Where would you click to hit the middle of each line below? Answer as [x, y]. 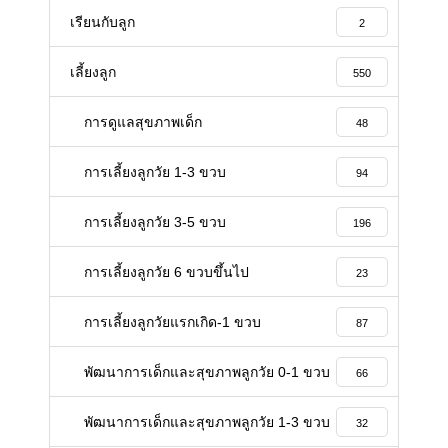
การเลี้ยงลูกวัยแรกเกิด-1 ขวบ [172, 321]
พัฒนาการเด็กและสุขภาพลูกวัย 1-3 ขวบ [207, 421]
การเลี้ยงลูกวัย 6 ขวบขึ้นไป [166, 271]
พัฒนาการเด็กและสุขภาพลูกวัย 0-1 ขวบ [207, 371]
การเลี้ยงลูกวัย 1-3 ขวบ [155, 171]
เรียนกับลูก [102, 21]
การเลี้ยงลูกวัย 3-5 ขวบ [155, 221]
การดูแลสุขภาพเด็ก [143, 121]
